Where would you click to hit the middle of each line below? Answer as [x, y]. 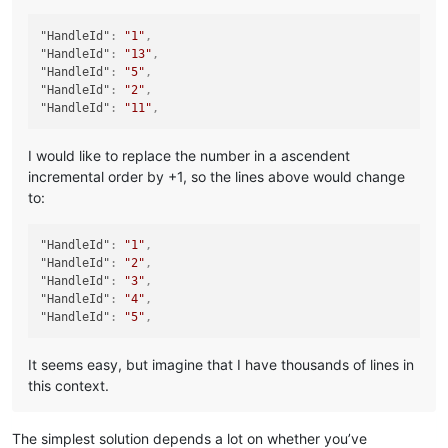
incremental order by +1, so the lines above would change [216, 176]
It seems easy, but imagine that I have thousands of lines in [221, 365]
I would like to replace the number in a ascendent [189, 155]
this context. [68, 386]
